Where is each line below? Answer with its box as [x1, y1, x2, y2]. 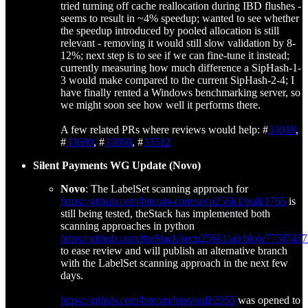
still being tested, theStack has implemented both [60, 207, 270, 219]
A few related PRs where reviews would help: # [60, 123, 268, 135]
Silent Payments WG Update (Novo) [33, 159, 201, 171]
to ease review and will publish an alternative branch [60, 244, 287, 256]
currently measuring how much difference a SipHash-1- [60, 61, 301, 74]
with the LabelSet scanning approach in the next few [60, 256, 288, 269]
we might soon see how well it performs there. [60, 98, 261, 111]
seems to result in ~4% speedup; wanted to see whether [60, 12, 299, 24]
